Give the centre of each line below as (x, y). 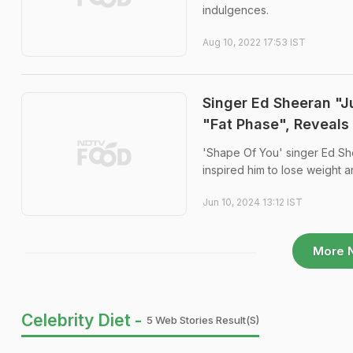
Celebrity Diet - (82, 320)
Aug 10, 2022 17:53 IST (254, 42)
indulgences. (236, 10)
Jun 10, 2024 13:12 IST (253, 202)
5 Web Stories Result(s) (203, 320)
